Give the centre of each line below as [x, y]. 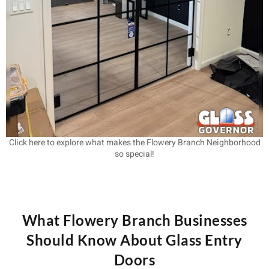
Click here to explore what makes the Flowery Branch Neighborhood [134, 142]
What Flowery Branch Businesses [134, 220]
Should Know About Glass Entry [134, 240]
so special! [134, 154]
